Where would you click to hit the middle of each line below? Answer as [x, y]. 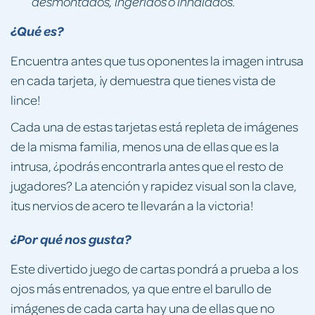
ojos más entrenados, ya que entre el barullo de [141, 288]
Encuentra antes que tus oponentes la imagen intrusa [157, 60]
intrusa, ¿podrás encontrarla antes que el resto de [147, 165]
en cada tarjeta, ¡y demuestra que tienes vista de [143, 79]
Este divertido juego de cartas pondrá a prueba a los [154, 268]
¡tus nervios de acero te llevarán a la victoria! [132, 205]
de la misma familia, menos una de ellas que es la [145, 146]
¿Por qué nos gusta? [71, 239]
